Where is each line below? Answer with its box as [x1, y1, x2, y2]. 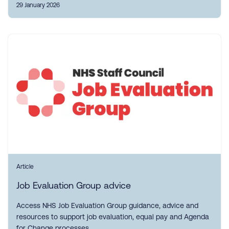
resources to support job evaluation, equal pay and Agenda [16, 213, 209, 221]
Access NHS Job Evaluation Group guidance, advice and [16, 201, 198, 210]
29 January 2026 [16, 2, 60, 9]
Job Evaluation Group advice [16, 180, 131, 191]
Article [16, 163, 34, 170]
